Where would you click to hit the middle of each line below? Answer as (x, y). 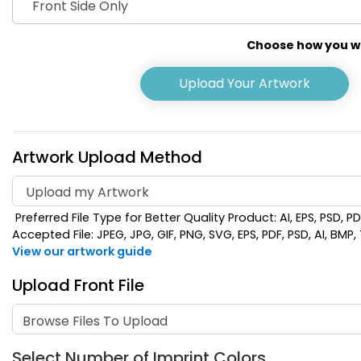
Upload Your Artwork (245, 84)
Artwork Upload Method (107, 158)
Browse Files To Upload (95, 322)
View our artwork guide (82, 252)
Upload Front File (78, 286)
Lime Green (140, 234)
